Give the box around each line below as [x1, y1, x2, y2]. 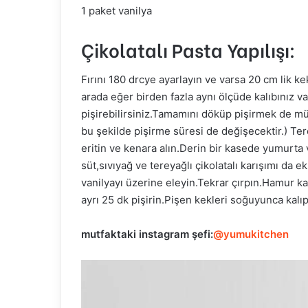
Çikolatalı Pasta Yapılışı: [81, 35, 296, 63]
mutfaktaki [81, 228, 139, 241]
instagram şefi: [139, 228, 213, 241]
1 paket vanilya [81, 3, 152, 17]
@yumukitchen [213, 228, 289, 241]
